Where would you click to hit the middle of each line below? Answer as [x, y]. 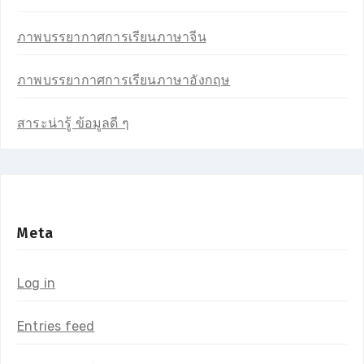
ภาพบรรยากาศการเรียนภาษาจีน [112, 37]
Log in [37, 283]
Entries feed [56, 326]
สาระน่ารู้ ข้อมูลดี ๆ [73, 123]
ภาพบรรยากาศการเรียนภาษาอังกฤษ [124, 80]
